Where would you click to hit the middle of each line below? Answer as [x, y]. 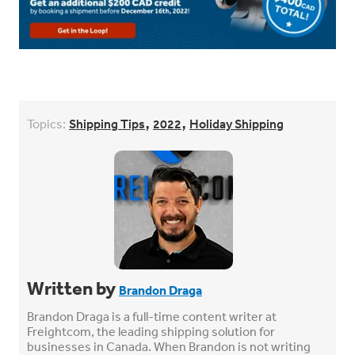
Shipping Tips [107, 123]
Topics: [46, 123]
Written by [73, 288]
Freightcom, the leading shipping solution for [151, 331]
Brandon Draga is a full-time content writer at [152, 316]
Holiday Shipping [237, 123]
